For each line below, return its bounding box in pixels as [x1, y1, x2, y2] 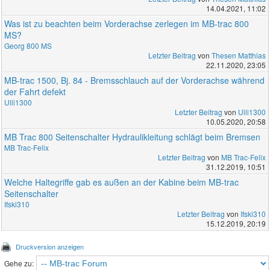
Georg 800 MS [4, 40, 52, 51]
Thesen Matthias [211, 50, 266, 61]
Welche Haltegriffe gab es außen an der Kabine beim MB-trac [4, 176, 239, 189]
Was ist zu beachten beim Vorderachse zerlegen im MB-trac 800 [4, 17, 250, 30]
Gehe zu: [4, 258, 34, 269]
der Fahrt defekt [4, 86, 66, 98]
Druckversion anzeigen [16, 242, 84, 252]
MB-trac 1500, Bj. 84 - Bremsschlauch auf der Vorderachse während [4, 74, 265, 87]
